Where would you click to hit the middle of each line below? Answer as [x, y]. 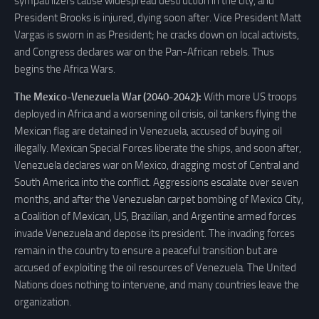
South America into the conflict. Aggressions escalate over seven [156, 182]
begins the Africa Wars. [65, 69]
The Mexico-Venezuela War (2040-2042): [108, 96]
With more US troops [249, 96]
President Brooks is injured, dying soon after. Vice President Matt [158, 17]
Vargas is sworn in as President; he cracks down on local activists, [157, 35]
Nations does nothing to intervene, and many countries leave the [157, 284]
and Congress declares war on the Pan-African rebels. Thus [144, 52]
